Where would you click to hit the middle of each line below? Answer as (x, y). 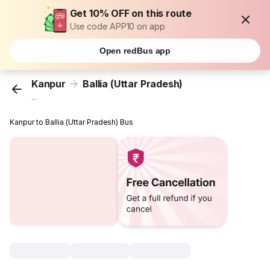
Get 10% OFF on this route (131, 13)
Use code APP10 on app (117, 26)
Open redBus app (135, 51)
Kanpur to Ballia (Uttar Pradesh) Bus (72, 122)
